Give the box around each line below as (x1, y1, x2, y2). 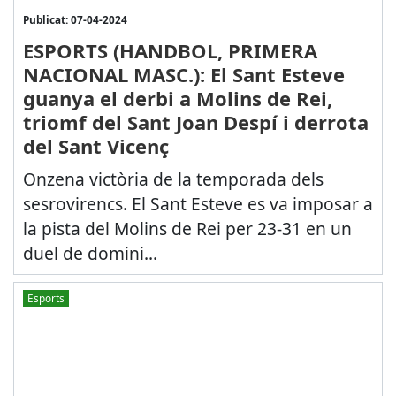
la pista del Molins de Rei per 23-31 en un (22, 216, 352, 240)
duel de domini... (22, 240, 157, 265)
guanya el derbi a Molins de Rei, (22, 84, 332, 111)
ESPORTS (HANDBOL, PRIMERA (22, 36, 317, 64)
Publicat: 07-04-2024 (22, 11, 127, 27)
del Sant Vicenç (22, 132, 169, 159)
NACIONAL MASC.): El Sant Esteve (22, 60, 345, 88)
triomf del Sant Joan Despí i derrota (22, 108, 369, 135)
